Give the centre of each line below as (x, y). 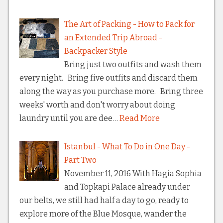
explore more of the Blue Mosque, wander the (103, 214)
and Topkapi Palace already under (127, 187)
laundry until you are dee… (68, 118)
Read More (139, 118)
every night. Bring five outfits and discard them (108, 78)
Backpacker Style (96, 51)
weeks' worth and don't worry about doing (97, 105)
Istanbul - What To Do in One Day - (127, 147)
